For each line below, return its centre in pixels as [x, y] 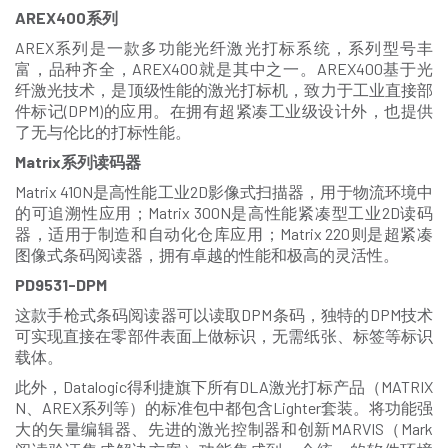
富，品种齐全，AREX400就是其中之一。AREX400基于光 [224, 68]
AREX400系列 [66, 17]
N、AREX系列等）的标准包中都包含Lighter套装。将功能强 [224, 407]
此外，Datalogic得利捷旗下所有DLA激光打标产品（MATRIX [224, 386]
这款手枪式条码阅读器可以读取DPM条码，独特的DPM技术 [224, 314]
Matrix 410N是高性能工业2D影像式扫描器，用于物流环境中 [224, 191]
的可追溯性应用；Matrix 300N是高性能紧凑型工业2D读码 [224, 212]
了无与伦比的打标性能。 [103, 131]
